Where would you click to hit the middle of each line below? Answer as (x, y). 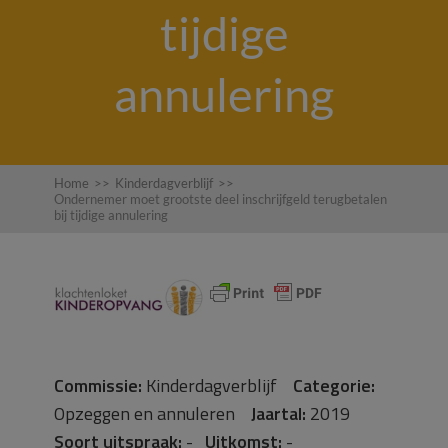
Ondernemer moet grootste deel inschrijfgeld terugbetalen (220, 199)
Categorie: (334, 385)
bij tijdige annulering (111, 215)
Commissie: (98, 385)
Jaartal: (278, 413)
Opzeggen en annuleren (152, 413)
